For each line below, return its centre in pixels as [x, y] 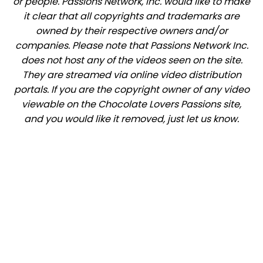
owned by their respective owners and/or [131, 31]
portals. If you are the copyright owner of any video [131, 90]
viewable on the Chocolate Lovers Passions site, [131, 104]
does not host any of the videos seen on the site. [131, 60]
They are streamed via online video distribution [131, 75]
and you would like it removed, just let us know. [131, 119]
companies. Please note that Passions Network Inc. [131, 45]
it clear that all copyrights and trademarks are [131, 16]
